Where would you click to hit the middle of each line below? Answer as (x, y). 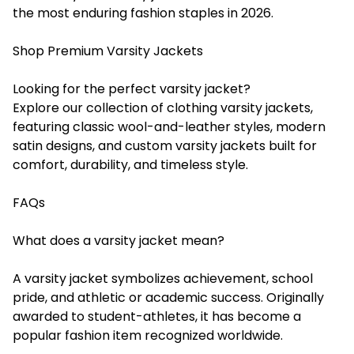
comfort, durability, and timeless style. (130, 164)
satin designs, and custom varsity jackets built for (165, 145)
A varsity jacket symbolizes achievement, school (163, 278)
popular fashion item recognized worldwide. (148, 335)
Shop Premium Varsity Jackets (108, 51)
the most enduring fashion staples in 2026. (143, 13)
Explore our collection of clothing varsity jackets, (163, 107)
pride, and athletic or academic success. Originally (168, 297)
